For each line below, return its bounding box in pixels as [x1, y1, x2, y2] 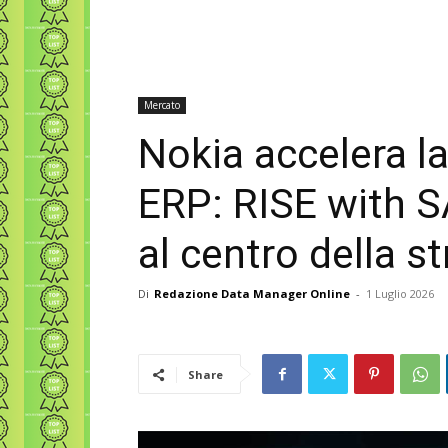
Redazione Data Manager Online [154, 286, 350, 301]
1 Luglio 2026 [366, 286, 434, 301]
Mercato [144, 98, 180, 112]
